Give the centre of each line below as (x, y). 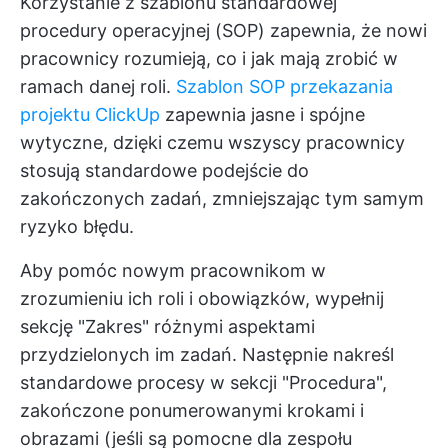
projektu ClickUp (90, 114)
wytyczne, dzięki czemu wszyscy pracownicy (212, 142)
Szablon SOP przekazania (284, 86)
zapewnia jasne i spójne (262, 114)
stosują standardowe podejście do (164, 170)
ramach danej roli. (98, 86)
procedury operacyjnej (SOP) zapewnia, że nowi (223, 30)
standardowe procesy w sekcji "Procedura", (203, 382)
